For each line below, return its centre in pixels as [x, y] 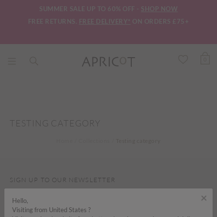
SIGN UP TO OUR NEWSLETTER [62, 180]
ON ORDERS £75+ [161, 21]
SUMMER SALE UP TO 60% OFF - [90, 8]
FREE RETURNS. [53, 21]
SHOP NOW [159, 8]
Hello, [20, 201]
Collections [94, 141]
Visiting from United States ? [51, 210]
